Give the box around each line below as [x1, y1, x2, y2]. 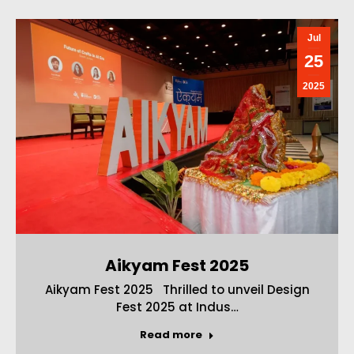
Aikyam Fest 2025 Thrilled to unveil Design [44, 281, 310, 298]
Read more [140, 326, 202, 342]
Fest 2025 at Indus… [115, 298, 239, 315]
